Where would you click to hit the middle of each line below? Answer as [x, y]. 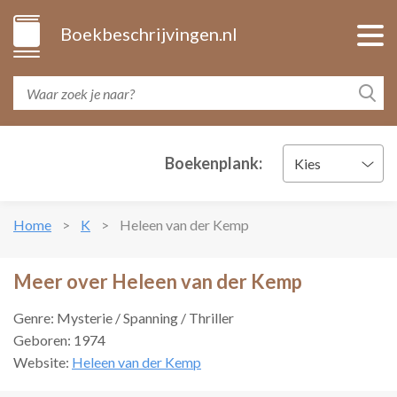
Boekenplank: [214, 163]
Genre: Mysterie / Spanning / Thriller [124, 318]
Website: [43, 362]
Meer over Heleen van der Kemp [158, 281]
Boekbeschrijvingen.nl [149, 34]
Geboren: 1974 [59, 340]
